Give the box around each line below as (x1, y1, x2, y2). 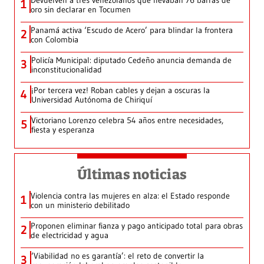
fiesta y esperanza (31, 124, 94, 136)
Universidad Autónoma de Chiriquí (31, 94, 152, 105)
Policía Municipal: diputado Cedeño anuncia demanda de (31, 55, 232, 66)
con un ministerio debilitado (31, 200, 130, 211)
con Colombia (31, 34, 78, 45)
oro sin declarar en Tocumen (31, 4, 131, 15)
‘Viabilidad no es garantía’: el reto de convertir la (31, 250, 204, 262)
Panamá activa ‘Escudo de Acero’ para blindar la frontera (31, 25, 233, 36)
